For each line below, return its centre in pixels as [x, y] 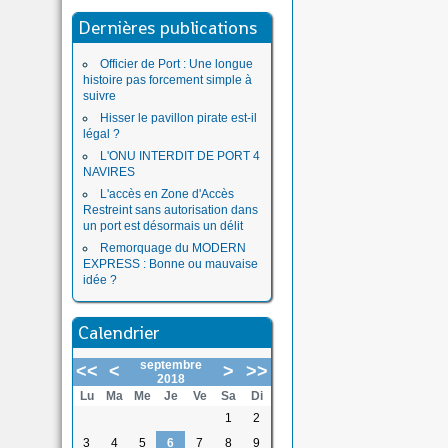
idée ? [100, 280]
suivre [99, 96]
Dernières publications [167, 27]
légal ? [101, 134]
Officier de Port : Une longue [176, 64]
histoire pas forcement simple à [167, 80]
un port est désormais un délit [163, 226]
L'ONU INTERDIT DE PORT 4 [180, 156]
